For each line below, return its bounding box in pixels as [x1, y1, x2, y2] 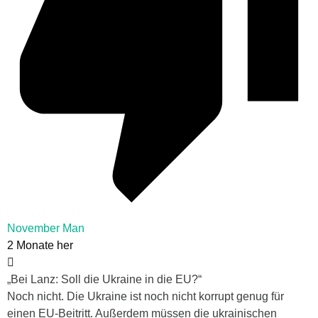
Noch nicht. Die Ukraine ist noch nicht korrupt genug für [7, 290, 284, 303]
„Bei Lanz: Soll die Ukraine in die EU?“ [7, 273, 202, 286]
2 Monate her [7, 239, 73, 252]
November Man [7, 222, 84, 235]
